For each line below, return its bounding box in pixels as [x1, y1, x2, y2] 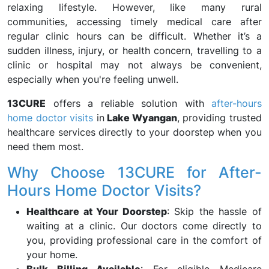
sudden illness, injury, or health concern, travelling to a [7, 44, 262, 56]
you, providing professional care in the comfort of [26, 234, 262, 246]
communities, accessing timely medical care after [7, 16, 262, 28]
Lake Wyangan [104, 112, 177, 124]
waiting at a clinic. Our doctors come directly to [26, 220, 262, 232]
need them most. [7, 141, 83, 153]
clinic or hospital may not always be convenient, [7, 59, 262, 71]
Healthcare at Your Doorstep [26, 205, 167, 217]
